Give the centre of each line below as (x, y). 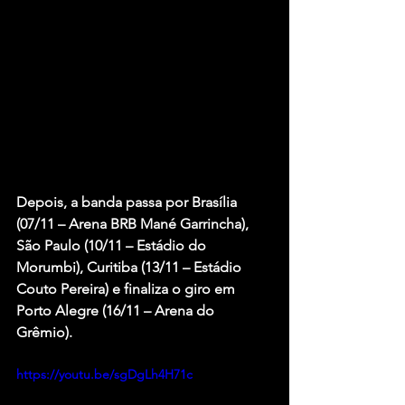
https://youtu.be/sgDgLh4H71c (104, 374)
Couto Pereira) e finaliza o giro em (127, 288)
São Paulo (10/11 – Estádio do (113, 245)
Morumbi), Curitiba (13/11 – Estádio (131, 267)
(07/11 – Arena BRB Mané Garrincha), (134, 223)
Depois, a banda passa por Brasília (128, 202)
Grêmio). (44, 332)
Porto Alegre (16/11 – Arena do (117, 310)
